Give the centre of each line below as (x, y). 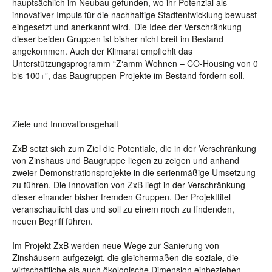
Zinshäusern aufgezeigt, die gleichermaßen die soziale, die (125, 257)
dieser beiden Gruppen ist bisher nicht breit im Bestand (118, 39)
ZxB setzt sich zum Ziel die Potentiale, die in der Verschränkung (134, 148)
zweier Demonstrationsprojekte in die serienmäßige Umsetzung (134, 172)
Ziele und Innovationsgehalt (66, 124)
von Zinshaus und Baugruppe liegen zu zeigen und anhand (126, 160)
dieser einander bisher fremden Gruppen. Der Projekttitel (121, 197)
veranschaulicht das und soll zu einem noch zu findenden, (123, 209)
